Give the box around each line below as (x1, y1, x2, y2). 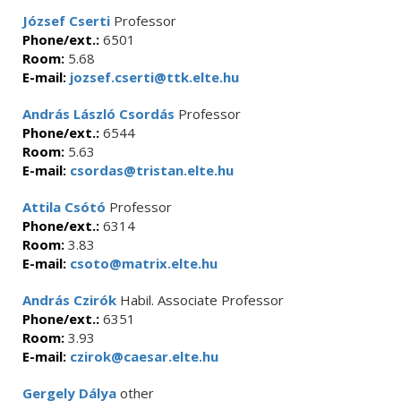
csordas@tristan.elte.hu (66, 161, 234, 179)
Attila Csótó (22, 198, 106, 216)
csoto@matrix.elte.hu (66, 254, 218, 272)
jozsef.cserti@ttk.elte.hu (66, 68, 239, 86)
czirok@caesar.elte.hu (66, 347, 218, 365)
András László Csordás (22, 105, 175, 123)
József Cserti (22, 12, 110, 30)
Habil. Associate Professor (116, 291, 284, 309)
